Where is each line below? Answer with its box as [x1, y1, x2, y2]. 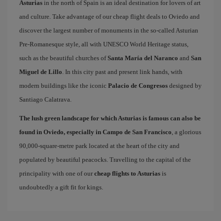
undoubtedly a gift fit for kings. [19, 184, 103, 191]
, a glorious [172, 128, 201, 136]
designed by [168, 82, 202, 89]
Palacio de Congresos [108, 82, 168, 89]
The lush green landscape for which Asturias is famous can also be [19, 114, 201, 122]
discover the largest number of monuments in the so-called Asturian [19, 27, 198, 34]
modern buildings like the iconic [19, 82, 108, 89]
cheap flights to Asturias [94, 170, 160, 177]
